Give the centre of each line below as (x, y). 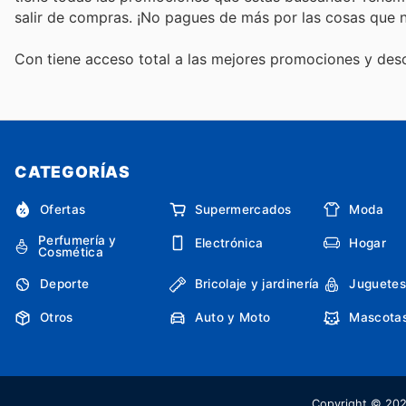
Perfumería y (77, 241)
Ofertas (63, 209)
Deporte (65, 284)
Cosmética (70, 252)
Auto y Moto (232, 318)
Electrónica (229, 242)
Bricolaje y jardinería (257, 284)
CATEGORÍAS (72, 172)
